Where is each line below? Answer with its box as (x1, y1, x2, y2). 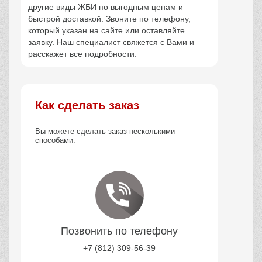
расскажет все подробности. (28, 49, 137, 58)
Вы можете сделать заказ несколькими (35, 126, 175, 136)
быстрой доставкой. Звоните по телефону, (28, 13, 191, 23)
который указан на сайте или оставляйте (28, 25, 185, 35)
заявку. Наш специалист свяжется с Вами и (28, 37, 194, 47)
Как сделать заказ (35, 98, 139, 112)
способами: (35, 135, 75, 144)
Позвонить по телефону (61, 225, 178, 237)
